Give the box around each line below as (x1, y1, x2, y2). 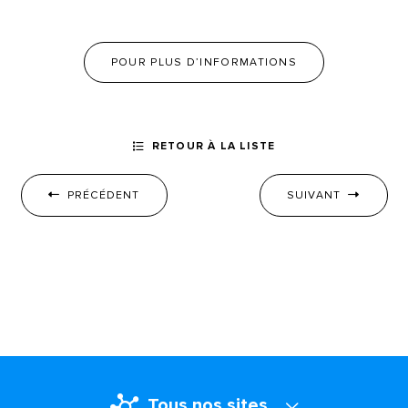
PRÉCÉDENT (66, 188, 140, 202)
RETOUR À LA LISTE (151, 139, 276, 153)
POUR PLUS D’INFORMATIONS (110, 55, 298, 69)
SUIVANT (286, 188, 342, 202)
